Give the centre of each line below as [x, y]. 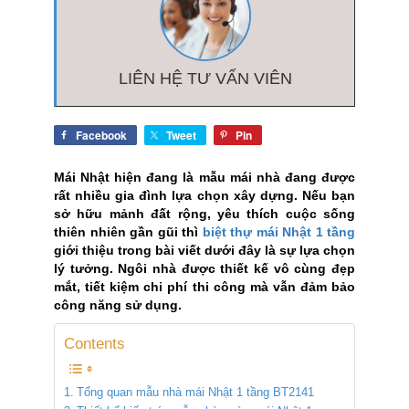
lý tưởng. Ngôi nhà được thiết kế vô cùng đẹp [204, 268]
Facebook [101, 135]
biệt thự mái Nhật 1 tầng [278, 232]
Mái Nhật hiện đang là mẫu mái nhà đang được [204, 177]
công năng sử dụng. [118, 305]
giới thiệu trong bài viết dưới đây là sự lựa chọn [204, 250]
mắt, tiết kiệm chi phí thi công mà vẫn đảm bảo [204, 287]
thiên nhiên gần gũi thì [128, 232]
